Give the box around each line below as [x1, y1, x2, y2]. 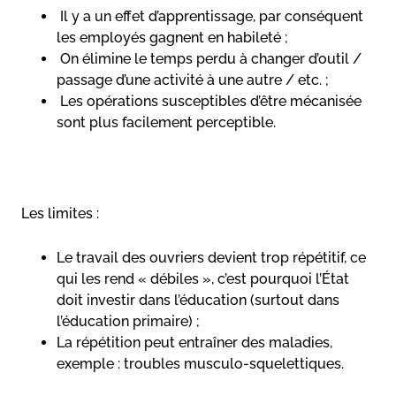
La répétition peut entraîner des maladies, [57, 333, 332, 351]
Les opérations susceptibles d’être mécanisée [57, 92, 362, 110]
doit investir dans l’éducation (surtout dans [57, 291, 339, 308]
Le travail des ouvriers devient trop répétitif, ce [57, 248, 366, 266]
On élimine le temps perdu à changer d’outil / [57, 49, 362, 67]
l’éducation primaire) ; [57, 312, 200, 330]
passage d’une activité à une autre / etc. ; [57, 71, 329, 88]
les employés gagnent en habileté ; [57, 28, 288, 46]
